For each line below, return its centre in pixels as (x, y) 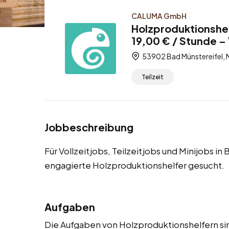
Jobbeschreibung (89, 127)
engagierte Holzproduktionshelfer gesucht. (134, 165)
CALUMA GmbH (159, 16)
